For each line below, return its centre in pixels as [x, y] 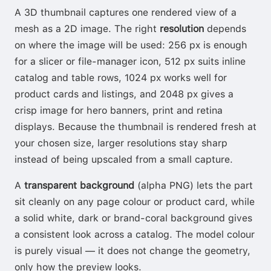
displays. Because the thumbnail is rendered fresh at [135, 126]
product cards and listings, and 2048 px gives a [124, 94]
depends [225, 28]
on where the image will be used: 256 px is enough [131, 45]
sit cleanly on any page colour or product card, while [135, 201]
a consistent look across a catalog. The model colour [135, 234]
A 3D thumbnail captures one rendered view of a [126, 12]
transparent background [79, 185]
